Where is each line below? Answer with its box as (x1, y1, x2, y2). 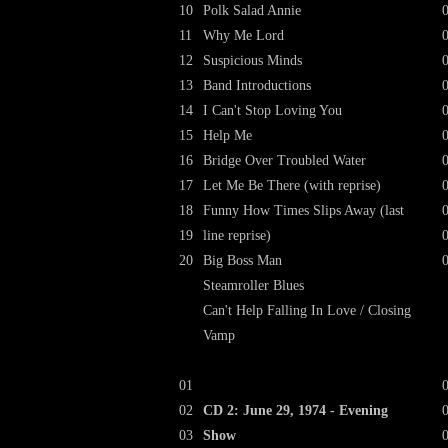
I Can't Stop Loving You (203, 103, 342, 118)
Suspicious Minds (203, 53, 302, 68)
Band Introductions (203, 78, 311, 93)
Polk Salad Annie (203, 3, 301, 18)
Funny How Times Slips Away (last (203, 203, 404, 218)
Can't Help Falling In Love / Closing (203, 303, 411, 318)
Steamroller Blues (203, 278, 304, 293)
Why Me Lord (203, 28, 284, 43)
